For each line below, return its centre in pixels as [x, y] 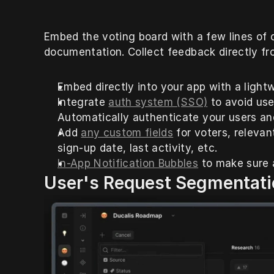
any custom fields [127, 132]
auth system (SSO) [158, 102]
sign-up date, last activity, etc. [138, 148]
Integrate [83, 102]
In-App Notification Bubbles [128, 163]
